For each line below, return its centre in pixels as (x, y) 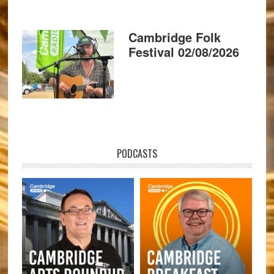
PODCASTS (137, 154)
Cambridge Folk (174, 37)
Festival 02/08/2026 (183, 52)
